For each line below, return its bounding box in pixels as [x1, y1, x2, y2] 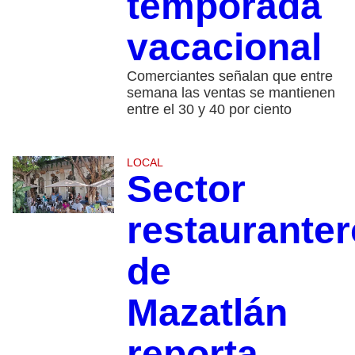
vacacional [126, 26, 322, 69]
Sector [126, 168, 246, 211]
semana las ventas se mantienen [126, 85, 335, 101]
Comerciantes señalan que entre [126, 68, 333, 85]
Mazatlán [126, 292, 288, 334]
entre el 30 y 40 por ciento [126, 101, 292, 118]
